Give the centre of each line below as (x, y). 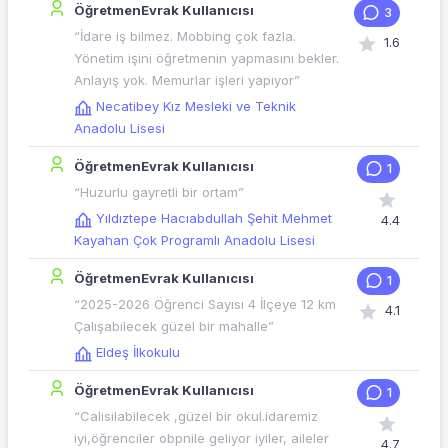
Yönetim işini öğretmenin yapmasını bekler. (206, 58)
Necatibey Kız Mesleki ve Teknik (196, 106)
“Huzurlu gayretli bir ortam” (159, 192)
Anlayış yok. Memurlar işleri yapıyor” (187, 80)
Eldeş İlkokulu (138, 352)
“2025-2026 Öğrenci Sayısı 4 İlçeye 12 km (205, 304)
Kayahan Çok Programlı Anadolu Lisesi (194, 240)
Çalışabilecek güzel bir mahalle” (174, 326)
